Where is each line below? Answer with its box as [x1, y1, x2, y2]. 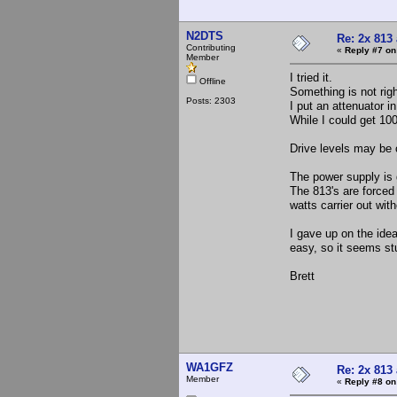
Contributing [186, 42, 236, 52]
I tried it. [290, 70, 332, 84]
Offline [197, 75, 226, 86]
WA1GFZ [186, 360, 233, 374]
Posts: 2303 [186, 95, 236, 105]
